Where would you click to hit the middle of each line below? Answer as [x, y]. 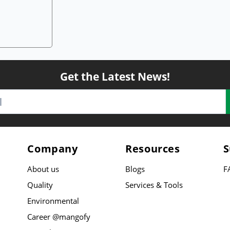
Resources [153, 149]
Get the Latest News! [115, 76]
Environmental [53, 201]
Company [53, 149]
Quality [40, 185]
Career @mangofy [59, 217]
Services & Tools [154, 185]
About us [43, 169]
